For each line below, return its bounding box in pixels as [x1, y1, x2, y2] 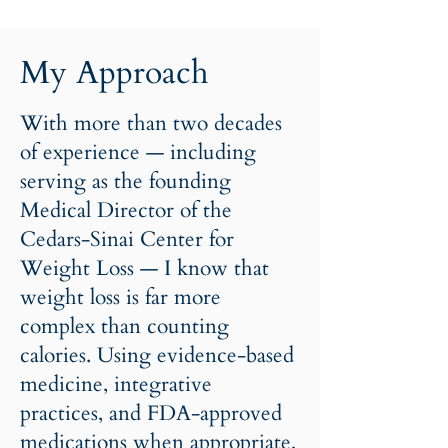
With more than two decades [20, 109, 282, 138]
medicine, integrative [20, 370, 212, 399]
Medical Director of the [20, 196, 232, 225]
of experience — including [20, 138, 256, 167]
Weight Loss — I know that [20, 254, 269, 283]
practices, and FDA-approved [20, 399, 282, 428]
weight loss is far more [20, 283, 221, 312]
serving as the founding [20, 167, 231, 196]
